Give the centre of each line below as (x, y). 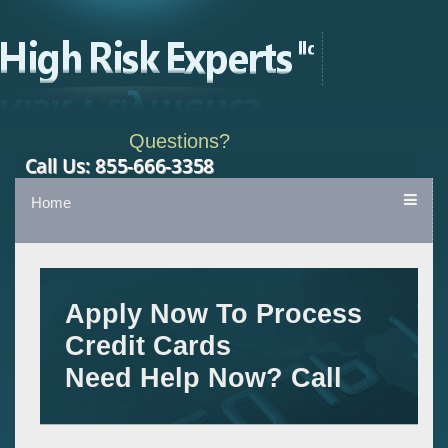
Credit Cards (148, 346)
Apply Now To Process (213, 314)
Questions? (179, 141)
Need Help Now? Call (203, 378)
